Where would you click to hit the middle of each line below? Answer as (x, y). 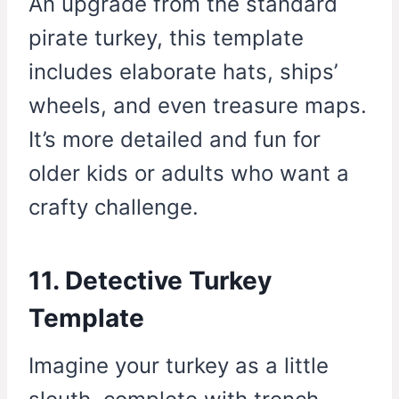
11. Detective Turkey (150, 281)
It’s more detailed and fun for (175, 140)
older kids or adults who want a (189, 174)
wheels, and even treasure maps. (198, 106)
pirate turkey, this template (166, 38)
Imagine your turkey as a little (179, 366)
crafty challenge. (114, 208)
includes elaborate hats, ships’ (183, 72)
